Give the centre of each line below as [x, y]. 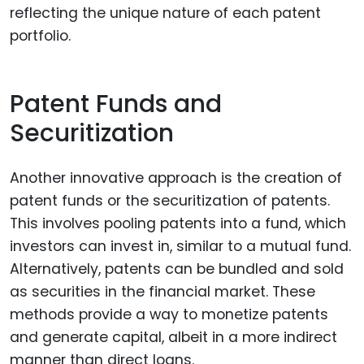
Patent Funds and [116, 104]
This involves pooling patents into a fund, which [178, 223]
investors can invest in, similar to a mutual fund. [180, 246]
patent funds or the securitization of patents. [170, 200]
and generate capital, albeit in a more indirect [173, 337]
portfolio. [40, 35]
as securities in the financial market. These [162, 291]
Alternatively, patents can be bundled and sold [177, 269]
